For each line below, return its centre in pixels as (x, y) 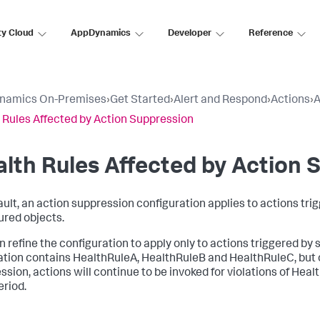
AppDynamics (101, 34)
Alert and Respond (220, 101)
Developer (190, 34)
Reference (271, 34)
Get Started (140, 101)
